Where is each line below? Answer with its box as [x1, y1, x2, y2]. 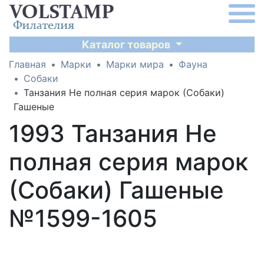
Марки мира [106, 58, 164, 70]
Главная [9, 58, 46, 70]
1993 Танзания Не [9, 119, 217, 148]
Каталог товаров [82, 38, 173, 51]
